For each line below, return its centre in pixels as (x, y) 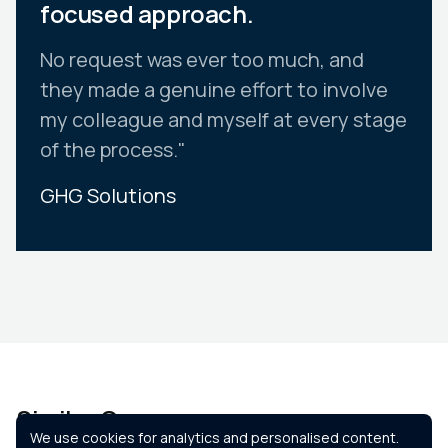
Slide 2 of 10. (56, 292)
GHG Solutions (108, 196)
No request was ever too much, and (202, 60)
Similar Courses (105, 419)
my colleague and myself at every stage (223, 120)
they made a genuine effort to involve (214, 90)
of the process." (113, 150)
